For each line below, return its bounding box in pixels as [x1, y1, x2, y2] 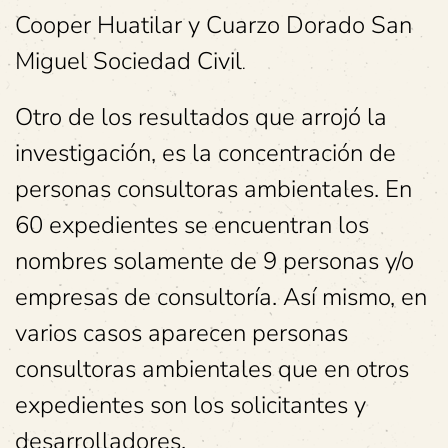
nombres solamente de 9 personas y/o [15, 245, 414, 278]
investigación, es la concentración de [15, 137, 396, 170]
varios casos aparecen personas [15, 317, 348, 350]
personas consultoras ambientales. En [15, 173, 412, 206]
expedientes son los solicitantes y [15, 389, 366, 422]
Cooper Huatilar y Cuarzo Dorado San [15, 9, 412, 42]
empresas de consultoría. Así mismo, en [15, 281, 427, 314]
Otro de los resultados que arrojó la [15, 101, 387, 134]
